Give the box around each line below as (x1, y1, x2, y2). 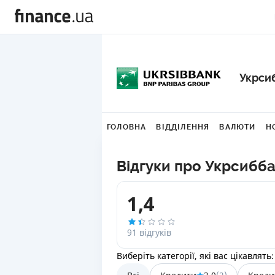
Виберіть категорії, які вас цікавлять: (116, 249, 274, 261)
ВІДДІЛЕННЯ (156, 122, 210, 131)
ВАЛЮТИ (219, 122, 256, 131)
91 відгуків (126, 226, 171, 238)
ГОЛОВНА (107, 122, 147, 131)
